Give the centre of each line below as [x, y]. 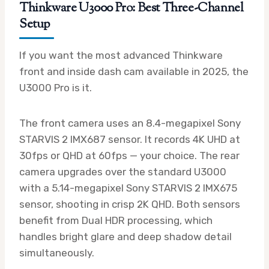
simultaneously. [57, 252]
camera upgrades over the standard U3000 [123, 171]
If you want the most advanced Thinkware [121, 55]
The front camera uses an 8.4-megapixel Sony [130, 123]
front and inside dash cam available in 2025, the [134, 71]
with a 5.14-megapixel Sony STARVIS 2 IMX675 [128, 188]
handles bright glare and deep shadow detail [125, 236]
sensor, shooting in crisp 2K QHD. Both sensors [130, 204]
